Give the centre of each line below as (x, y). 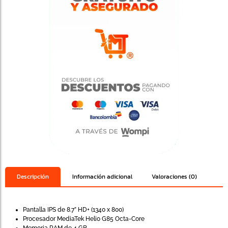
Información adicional (102, 177)
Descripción (33, 177)
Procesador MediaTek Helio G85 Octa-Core (84, 219)
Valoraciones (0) (174, 177)
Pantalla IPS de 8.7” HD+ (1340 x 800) (73, 210)
